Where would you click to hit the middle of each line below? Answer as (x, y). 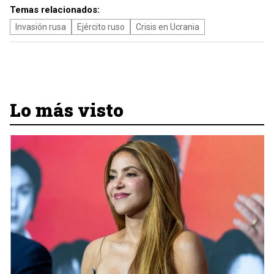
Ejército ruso (101, 27)
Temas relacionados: (55, 10)
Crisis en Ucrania (168, 27)
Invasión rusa (41, 27)
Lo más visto (67, 110)
